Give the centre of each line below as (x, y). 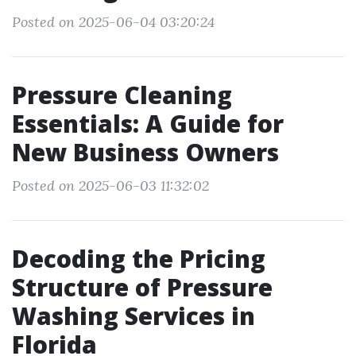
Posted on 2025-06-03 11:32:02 (110, 186)
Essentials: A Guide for (148, 124)
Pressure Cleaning (122, 95)
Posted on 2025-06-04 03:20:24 (113, 22)
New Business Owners (145, 152)
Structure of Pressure (142, 287)
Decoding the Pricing (139, 259)
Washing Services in (133, 316)
